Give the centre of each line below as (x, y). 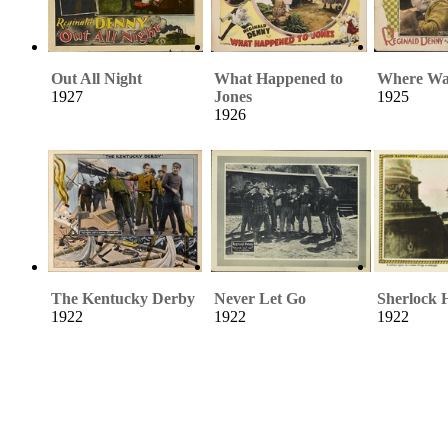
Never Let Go (260, 298)
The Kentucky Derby (123, 298)
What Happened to (278, 78)
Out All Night (96, 78)
